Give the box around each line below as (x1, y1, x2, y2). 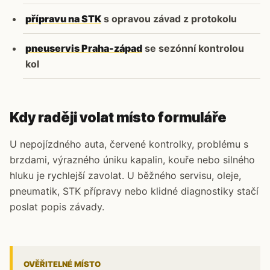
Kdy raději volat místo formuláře (10, 109, 227, 126)
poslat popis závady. (10, 201, 104, 213)
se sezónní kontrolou (142, 42, 244, 54)
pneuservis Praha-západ (25, 42, 142, 54)
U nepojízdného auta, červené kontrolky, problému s (10, 138, 248, 150)
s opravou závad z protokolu (101, 13, 237, 25)
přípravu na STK (25, 13, 101, 25)
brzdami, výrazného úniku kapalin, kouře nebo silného (10, 154, 255, 166)
